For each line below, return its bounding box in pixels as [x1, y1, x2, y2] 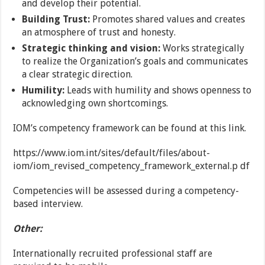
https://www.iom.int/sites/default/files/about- [13, 147, 211, 159]
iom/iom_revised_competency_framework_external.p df [13, 160, 250, 172]
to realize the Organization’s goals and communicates [22, 56, 248, 67]
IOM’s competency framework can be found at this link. [13, 122, 247, 134]
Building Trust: [22, 14, 91, 25]
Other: [13, 223, 43, 235]
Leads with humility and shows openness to [64, 85, 252, 96]
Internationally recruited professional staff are [13, 248, 213, 260]
